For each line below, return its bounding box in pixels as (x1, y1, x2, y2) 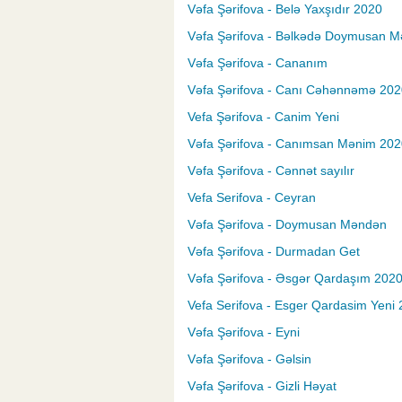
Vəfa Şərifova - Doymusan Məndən (188, 217, 387, 232)
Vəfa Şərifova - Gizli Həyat (188, 379, 336, 394)
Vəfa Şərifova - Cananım (188, 56, 328, 71)
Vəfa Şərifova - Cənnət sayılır (188, 163, 354, 179)
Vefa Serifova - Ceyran (188, 190, 316, 205)
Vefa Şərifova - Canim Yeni (188, 109, 339, 125)
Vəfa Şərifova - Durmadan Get (188, 244, 360, 259)
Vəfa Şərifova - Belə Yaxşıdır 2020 (188, 2, 382, 17)
